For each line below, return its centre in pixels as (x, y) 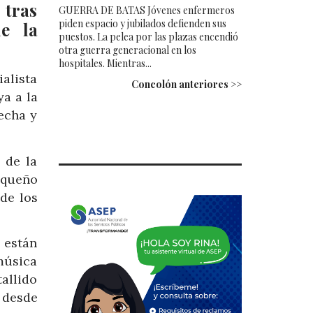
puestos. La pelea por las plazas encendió (148, 36)
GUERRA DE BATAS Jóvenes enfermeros (146, 10)
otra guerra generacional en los (127, 50)
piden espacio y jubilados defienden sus (142, 23)
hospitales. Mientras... (105, 63)
